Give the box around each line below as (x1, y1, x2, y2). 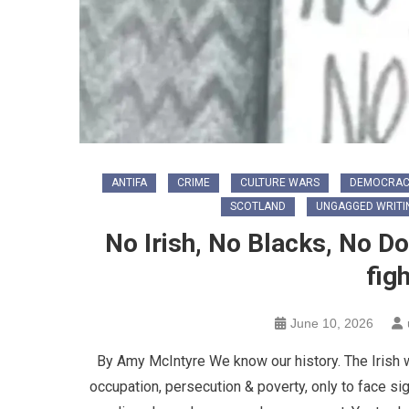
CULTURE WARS (240, 176, 320, 190)
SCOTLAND (230, 200, 286, 214)
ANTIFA (111, 176, 147, 190)
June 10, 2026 (290, 316, 373, 331)
